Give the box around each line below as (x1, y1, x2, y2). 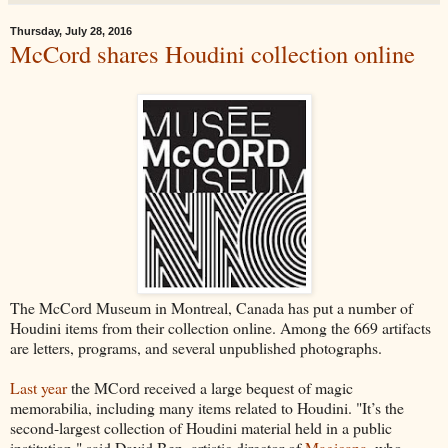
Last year (10, 377, 67, 399)
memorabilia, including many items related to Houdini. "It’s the (10, 397, 404, 419)
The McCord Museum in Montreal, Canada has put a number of (10, 297, 413, 319)
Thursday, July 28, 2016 (10, 25, 132, 38)
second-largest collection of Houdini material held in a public (10, 417, 392, 439)
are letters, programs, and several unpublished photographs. (10, 337, 382, 359)
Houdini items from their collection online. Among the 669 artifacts (10, 317, 431, 339)
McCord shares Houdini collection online (10, 37, 415, 71)
